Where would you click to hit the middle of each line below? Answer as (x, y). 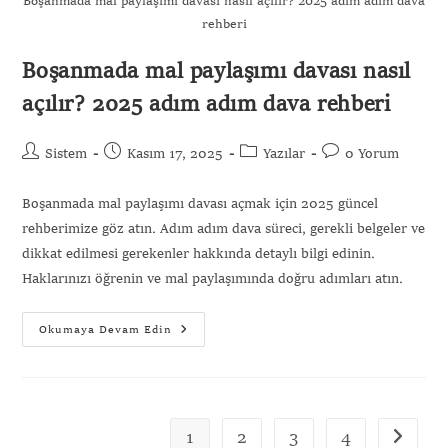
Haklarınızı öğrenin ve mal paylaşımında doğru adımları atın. (213, 278)
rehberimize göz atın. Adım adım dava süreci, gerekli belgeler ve (224, 228)
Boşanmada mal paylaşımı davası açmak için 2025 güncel (200, 203)
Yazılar (284, 153)
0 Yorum (372, 153)
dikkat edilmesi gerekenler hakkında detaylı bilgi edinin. (199, 253)
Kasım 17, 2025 (175, 153)
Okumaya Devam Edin (106, 330)
